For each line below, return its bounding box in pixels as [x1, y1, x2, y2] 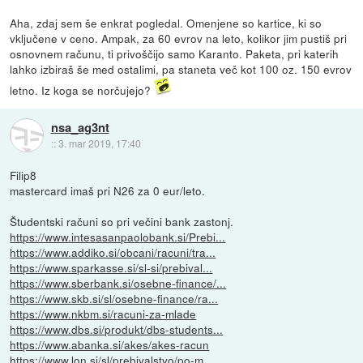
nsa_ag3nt [50, 117, 109, 136]
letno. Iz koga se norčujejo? [10, 82, 155, 99]
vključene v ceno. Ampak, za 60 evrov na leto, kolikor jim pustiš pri [10, 30, 348, 47]
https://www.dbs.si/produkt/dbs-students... [10, 321, 224, 338]
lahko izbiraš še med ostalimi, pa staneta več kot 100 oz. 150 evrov [10, 61, 352, 78]
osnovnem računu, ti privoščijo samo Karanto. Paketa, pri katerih [10, 45, 340, 62]
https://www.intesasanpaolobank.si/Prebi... [10, 228, 226, 246]
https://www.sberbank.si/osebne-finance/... [10, 275, 227, 292]
